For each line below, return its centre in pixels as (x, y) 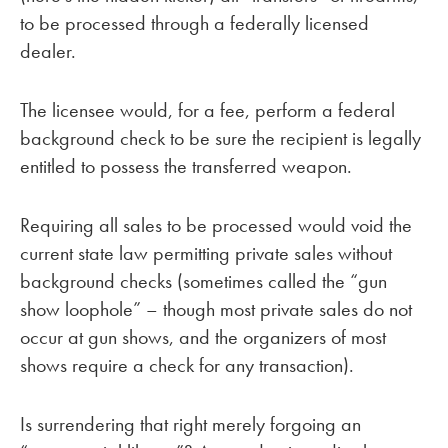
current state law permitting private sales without (206, 253)
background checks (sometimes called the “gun (203, 281)
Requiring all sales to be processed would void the (216, 225)
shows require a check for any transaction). (187, 365)
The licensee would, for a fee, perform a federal (207, 110)
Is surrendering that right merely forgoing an (190, 423)
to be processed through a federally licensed (194, 23)
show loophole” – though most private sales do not (216, 309)
